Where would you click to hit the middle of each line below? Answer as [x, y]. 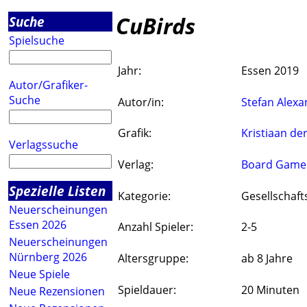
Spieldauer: [147, 290]
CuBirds [156, 26]
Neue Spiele [39, 274]
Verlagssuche [44, 145]
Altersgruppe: [153, 259]
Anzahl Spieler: [156, 227]
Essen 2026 [38, 225]
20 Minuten [270, 290]
